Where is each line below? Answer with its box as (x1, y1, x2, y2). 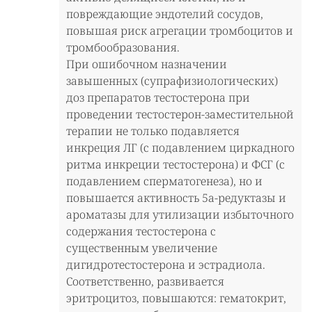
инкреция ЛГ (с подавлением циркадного (66, 139, 295, 155)
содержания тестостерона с (66, 223, 216, 239)
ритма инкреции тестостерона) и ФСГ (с (66, 156, 285, 172)
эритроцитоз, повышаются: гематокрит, (66, 290, 286, 306)
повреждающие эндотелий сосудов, (66, 6, 263, 22)
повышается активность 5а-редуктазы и (66, 189, 286, 205)
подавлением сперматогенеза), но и (66, 173, 263, 189)
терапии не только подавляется (66, 123, 240, 139)
